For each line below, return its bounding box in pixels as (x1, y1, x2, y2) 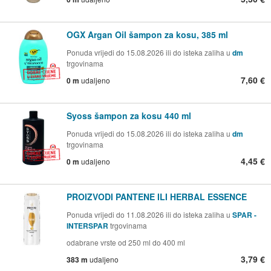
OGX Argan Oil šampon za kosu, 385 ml (67, 28, 228, 41)
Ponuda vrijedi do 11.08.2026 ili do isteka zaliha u (67, 209, 232, 220)
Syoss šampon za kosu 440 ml (67, 109, 191, 122)
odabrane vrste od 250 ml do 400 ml (67, 237, 185, 248)
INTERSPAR (67, 220, 110, 232)
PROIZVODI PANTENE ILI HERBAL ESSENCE (67, 191, 247, 203)
